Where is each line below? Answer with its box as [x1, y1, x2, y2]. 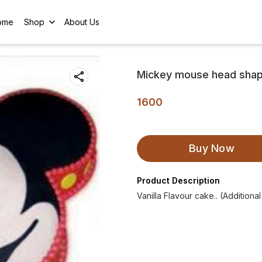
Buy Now [188, 142, 235, 154]
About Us [64, 16, 100, 27]
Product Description [137, 175, 220, 185]
